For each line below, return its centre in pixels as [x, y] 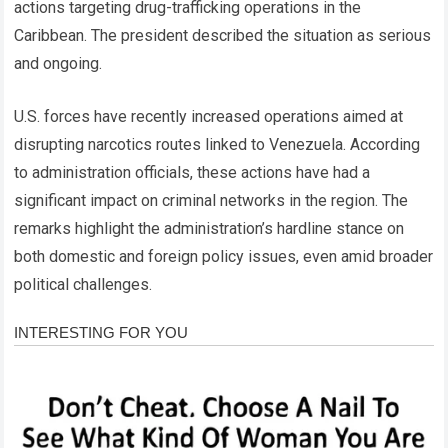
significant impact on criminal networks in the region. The [211, 200]
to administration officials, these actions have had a [192, 172]
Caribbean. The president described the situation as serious [223, 35]
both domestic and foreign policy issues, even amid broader [224, 256]
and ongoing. [58, 63]
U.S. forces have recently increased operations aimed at [209, 116]
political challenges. [83, 284]
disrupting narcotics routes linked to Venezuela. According [217, 144]
